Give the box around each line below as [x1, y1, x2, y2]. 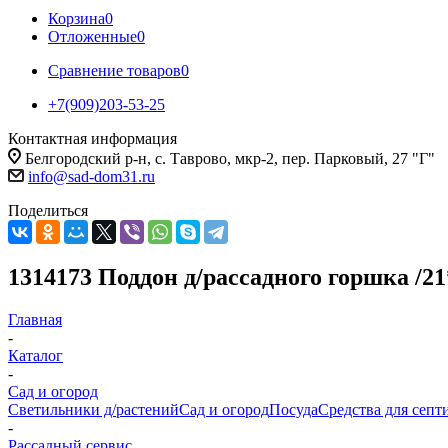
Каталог [8, 346, 63, 364]
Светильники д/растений [8, 400, 179, 418]
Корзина [48, 10, 105, 27]
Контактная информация [8, 130, 177, 147]
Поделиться [8, 202, 88, 219]
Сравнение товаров [48, 62, 181, 79]
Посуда [269, 400, 318, 418]
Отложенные [48, 28, 137, 45]
